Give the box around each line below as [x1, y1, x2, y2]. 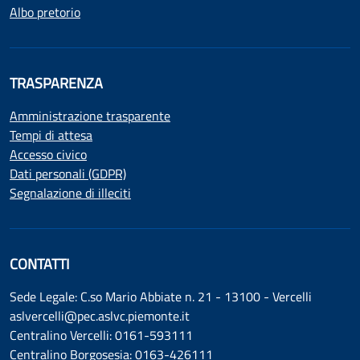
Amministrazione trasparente [10, 106, 170, 125]
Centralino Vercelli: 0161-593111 [10, 325, 201, 345]
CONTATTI [10, 253, 69, 275]
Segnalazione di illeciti [10, 183, 131, 202]
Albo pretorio [10, 2, 80, 22]
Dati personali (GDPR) [10, 164, 126, 183]
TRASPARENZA [10, 72, 103, 94]
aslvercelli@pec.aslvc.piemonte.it [10, 306, 190, 325]
